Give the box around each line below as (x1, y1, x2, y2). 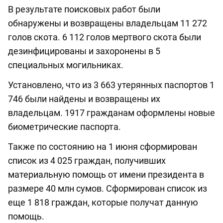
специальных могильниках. (8, 60, 123, 71)
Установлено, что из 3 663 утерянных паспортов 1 (8, 80, 215, 91)
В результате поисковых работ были (8, 4, 160, 15)
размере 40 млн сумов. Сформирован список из (8, 183, 207, 194)
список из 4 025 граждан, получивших (8, 155, 166, 166)
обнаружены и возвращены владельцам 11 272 (8, 18, 207, 29)
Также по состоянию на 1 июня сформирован (8, 141, 197, 152)
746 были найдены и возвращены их (8, 94, 160, 105)
